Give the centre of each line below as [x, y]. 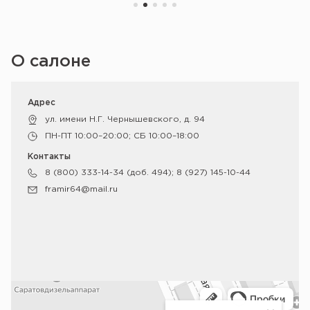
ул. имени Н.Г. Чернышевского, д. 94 [125, 119]
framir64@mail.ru [81, 189]
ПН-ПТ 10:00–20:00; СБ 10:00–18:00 [122, 136]
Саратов [30, 285]
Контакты [49, 157]
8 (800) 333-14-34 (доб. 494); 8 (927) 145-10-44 [148, 173]
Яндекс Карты [42, 294]
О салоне [51, 62]
